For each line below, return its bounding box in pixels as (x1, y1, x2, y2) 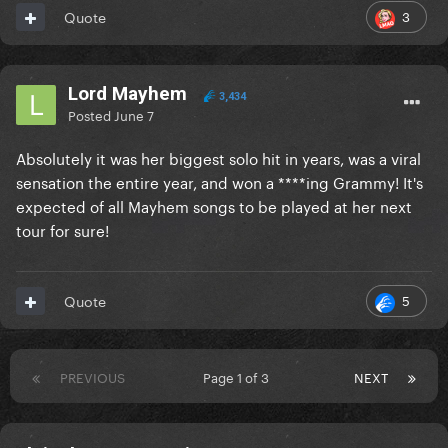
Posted (68, 104, 114, 125)
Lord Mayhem (68, 82, 187, 106)
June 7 (114, 104, 154, 125)
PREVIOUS (60, 366, 125, 387)
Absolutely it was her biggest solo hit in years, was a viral (16, 145, 421, 170)
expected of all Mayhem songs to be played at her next (16, 193, 412, 218)
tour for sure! (16, 217, 113, 242)
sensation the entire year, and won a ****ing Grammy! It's (16, 169, 423, 194)
